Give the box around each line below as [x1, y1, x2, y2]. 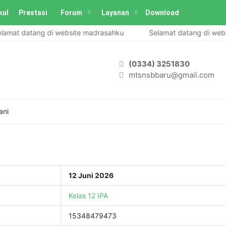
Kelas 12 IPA [69, 191, 108, 200]
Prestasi [19, 9, 47, 17]
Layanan [101, 9, 129, 17]
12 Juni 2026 [69, 171, 114, 180]
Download [145, 9, 179, 17]
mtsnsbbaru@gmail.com [129, 70, 214, 80]
